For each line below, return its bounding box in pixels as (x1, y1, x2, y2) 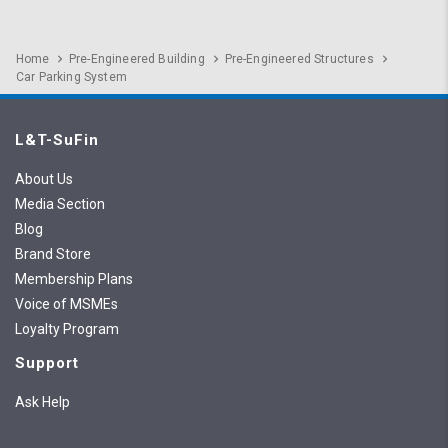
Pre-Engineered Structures (224, 52, 374, 67)
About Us (15, 171, 73, 188)
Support (15, 354, 79, 373)
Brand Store (15, 246, 91, 263)
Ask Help (15, 394, 70, 411)
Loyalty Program (15, 321, 119, 338)
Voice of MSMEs (15, 296, 118, 313)
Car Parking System (16, 70, 127, 85)
